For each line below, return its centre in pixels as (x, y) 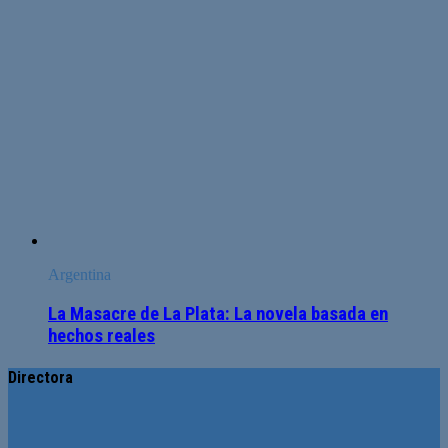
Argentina (79, 275)
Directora (40, 378)
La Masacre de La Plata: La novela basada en (218, 313)
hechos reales (101, 335)
